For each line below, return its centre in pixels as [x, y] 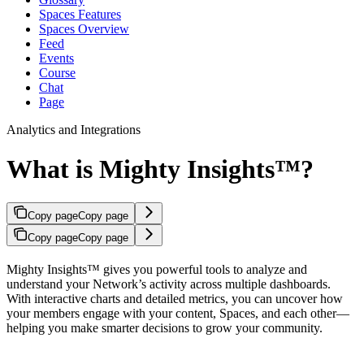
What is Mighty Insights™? [160, 169]
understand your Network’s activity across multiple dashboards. [169, 284]
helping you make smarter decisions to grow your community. [165, 327]
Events [56, 58]
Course [57, 72]
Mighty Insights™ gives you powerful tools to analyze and [157, 269]
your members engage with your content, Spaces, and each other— [178, 313]
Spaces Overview [84, 28]
